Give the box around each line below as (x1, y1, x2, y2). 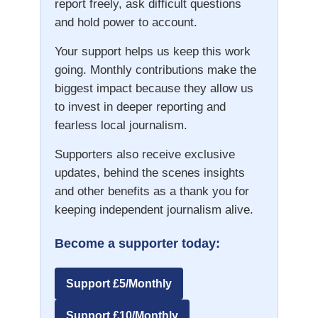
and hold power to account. (54, 16, 197, 30)
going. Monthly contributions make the (54, 63, 256, 77)
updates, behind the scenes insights (54, 166, 245, 180)
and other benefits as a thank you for (54, 185, 249, 199)
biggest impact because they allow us (54, 82, 253, 96)
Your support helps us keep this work (54, 45, 251, 59)
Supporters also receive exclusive (54, 148, 235, 162)
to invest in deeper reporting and (54, 100, 226, 114)
